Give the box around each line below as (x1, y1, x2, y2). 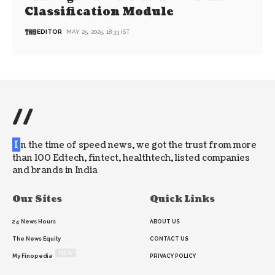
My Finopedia (12, 253, 52, 260)
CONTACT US (150, 236, 188, 242)
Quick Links (150, 193, 215, 206)
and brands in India (12, 165, 98, 177)
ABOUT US (150, 219, 180, 225)
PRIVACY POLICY (150, 253, 196, 260)
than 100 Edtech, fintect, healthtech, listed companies (12, 152, 250, 165)
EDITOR (37, 28, 63, 36)
